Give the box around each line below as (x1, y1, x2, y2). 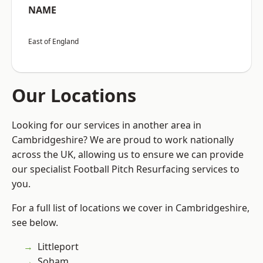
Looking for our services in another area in (12, 119, 201, 132)
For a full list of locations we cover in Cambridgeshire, (12, 201, 249, 215)
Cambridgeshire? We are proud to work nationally (12, 133, 234, 147)
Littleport (38, 240, 79, 254)
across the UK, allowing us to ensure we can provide (12, 148, 244, 161)
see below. (12, 216, 58, 230)
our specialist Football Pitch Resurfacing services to (12, 163, 240, 176)
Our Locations (12, 83, 136, 108)
